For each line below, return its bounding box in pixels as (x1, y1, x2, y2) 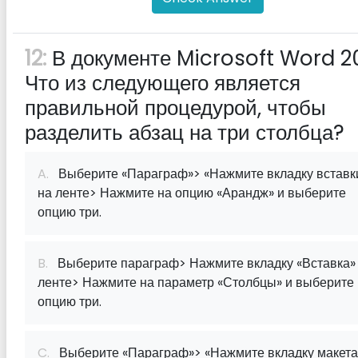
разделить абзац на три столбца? (25, 118, 344, 147)
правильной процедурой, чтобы (25, 93, 326, 122)
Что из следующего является (25, 69, 300, 97)
